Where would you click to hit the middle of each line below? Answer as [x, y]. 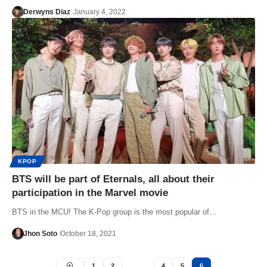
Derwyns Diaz [46, 12]
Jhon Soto [40, 234]
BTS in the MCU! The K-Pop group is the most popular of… [114, 212]
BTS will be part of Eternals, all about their [113, 179]
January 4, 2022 [99, 12]
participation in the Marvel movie [90, 193]
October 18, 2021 [88, 234]
